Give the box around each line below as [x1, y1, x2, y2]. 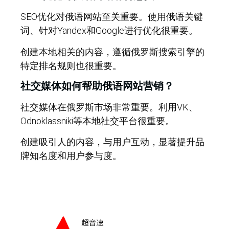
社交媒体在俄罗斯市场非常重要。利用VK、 [20, 101, 198, 112]
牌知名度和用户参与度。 [20, 150, 122, 162]
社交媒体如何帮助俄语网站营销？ [20, 80, 174, 91]
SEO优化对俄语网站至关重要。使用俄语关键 [20, 11, 203, 22]
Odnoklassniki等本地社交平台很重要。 [20, 115, 174, 126]
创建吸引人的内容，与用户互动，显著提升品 [20, 136, 204, 148]
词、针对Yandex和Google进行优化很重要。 [20, 25, 198, 36]
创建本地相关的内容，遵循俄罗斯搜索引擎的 [20, 46, 204, 57]
